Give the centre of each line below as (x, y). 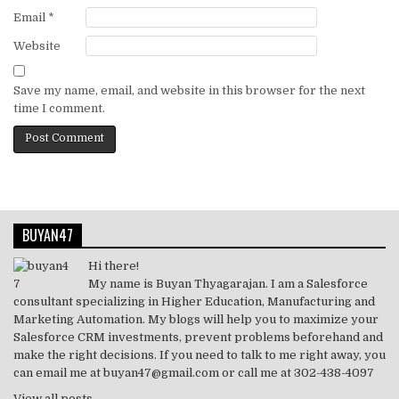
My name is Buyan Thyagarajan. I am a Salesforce (228, 283)
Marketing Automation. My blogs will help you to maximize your (196, 319)
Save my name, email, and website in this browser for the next (189, 90)
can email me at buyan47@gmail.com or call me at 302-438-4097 (194, 372)
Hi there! (114, 265)
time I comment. (59, 108)
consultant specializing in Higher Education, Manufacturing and (194, 301)
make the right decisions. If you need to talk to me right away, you (199, 354)
